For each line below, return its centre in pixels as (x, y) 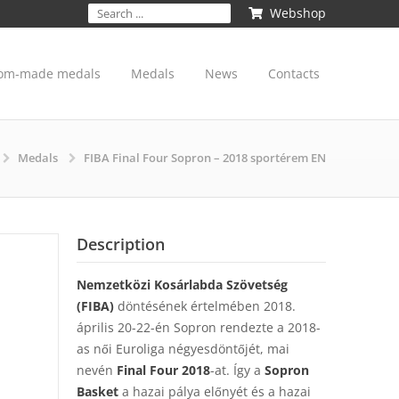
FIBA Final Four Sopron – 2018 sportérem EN (205, 158)
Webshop (298, 13)
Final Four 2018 (163, 370)
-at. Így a (237, 370)
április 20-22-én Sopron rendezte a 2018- (199, 327)
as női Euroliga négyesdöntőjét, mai (183, 349)
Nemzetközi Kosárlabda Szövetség (182, 285)
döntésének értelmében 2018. (205, 306)
